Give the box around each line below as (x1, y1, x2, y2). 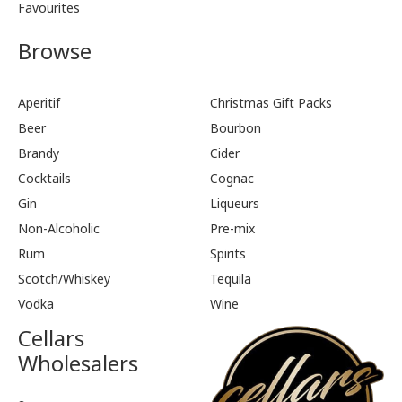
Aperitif (18, 94, 60, 111)
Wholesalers (18, 348, 138, 378)
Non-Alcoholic (18, 220, 100, 237)
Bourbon (210, 119, 261, 136)
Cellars (18, 323, 84, 353)
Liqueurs (210, 195, 259, 212)
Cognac (210, 170, 254, 187)
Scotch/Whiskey (18, 270, 110, 287)
